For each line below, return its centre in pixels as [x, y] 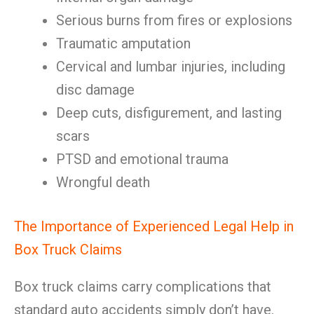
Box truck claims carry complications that [143, 287]
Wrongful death [103, 182]
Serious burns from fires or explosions [174, 20]
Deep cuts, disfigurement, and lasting [169, 113]
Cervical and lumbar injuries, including [171, 67]
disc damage [95, 90]
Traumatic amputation [123, 43]
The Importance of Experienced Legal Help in [154, 226]
